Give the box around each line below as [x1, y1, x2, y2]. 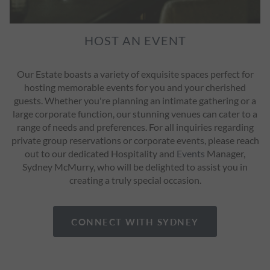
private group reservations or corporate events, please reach [11, 134, 259, 146]
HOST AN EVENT [84, 33, 186, 48]
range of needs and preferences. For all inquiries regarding [16, 121, 254, 133]
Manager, [205, 148, 245, 160]
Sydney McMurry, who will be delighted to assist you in [22, 161, 248, 173]
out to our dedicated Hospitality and [25, 148, 177, 160]
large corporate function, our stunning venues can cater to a [13, 108, 257, 120]
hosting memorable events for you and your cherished [24, 81, 246, 93]
